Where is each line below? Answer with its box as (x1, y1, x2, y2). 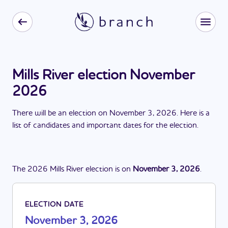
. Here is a (177, 109, 210, 118)
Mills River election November (12, 69, 195, 83)
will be (35, 109, 56, 118)
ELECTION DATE (25, 201, 83, 208)
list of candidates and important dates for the (12, 122, 169, 130)
